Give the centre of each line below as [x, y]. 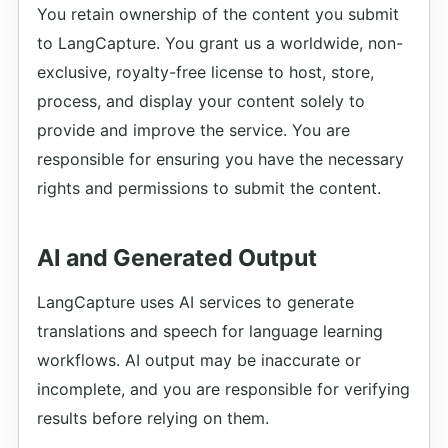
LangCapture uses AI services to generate [195, 302]
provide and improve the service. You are [193, 130]
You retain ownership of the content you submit [218, 14]
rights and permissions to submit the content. [209, 188]
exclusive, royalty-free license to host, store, [205, 72]
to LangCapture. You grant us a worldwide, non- [220, 43]
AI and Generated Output [177, 258]
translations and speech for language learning [210, 331]
